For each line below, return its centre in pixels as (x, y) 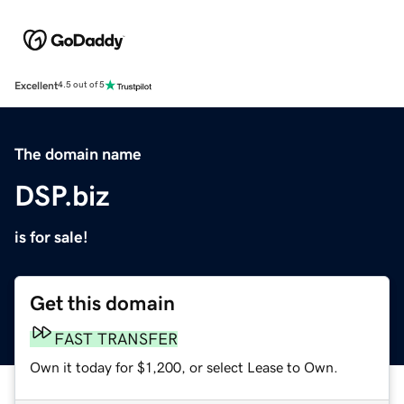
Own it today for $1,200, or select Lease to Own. (184, 367)
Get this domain (102, 303)
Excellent (36, 85)
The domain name (78, 154)
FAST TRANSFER (116, 339)
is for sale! (51, 237)
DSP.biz (62, 195)
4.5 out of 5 (81, 85)
